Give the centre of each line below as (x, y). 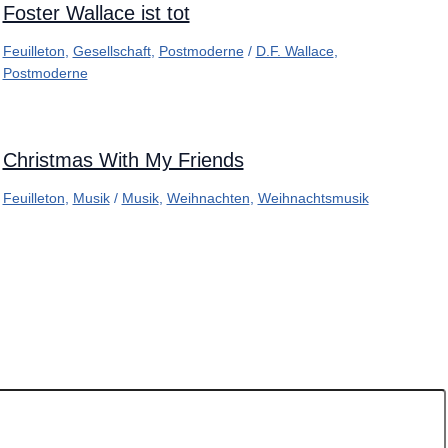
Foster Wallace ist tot (96, 13)
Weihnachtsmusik (313, 198)
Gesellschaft (111, 51)
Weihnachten (208, 198)
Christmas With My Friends (123, 160)
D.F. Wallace (294, 51)
